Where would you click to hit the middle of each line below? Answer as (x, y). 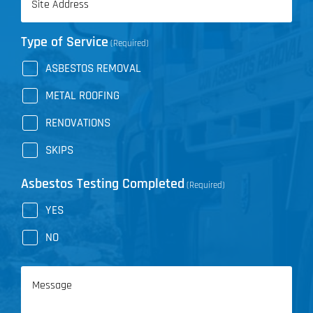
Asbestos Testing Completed (103, 183)
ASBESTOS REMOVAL (93, 68)
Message (45, 274)
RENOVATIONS (78, 123)
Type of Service (65, 42)
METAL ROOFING (82, 95)
